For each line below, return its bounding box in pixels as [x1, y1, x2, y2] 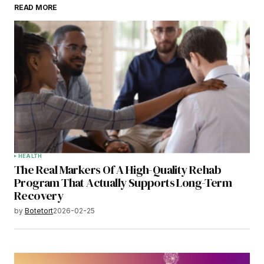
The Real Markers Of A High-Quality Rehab [14, 161, 221, 178]
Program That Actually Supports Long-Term [14, 174, 232, 191]
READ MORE [14, 2, 57, 12]
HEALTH [18, 152, 42, 159]
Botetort [25, 206, 53, 215]
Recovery [14, 187, 64, 204]
